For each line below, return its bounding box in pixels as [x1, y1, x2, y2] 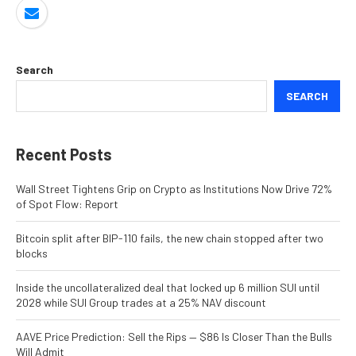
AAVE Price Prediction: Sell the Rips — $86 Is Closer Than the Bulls [16, 330, 332, 344]
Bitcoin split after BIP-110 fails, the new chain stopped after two [16, 231, 323, 246]
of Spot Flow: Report [16, 197, 118, 211]
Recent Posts [16, 145, 112, 164]
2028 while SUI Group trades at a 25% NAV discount [16, 296, 266, 310]
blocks [16, 246, 48, 261]
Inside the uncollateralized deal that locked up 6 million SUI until [16, 281, 319, 295]
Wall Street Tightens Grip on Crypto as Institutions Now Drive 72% [16, 182, 332, 196]
